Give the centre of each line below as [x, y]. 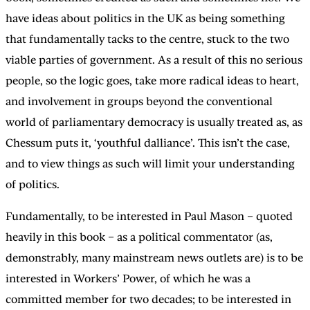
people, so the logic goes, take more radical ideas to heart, [152, 80]
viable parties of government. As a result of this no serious [154, 60]
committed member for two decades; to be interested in [148, 299]
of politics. [33, 184]
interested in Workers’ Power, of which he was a [128, 278]
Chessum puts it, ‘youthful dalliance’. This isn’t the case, [148, 143]
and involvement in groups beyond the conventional [139, 101]
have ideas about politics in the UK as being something [145, 18]
